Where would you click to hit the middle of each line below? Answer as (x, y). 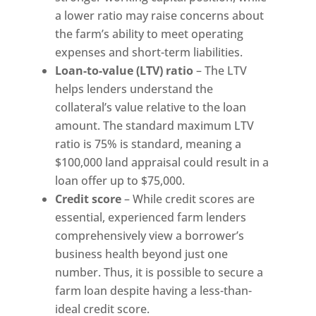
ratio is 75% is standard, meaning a (148, 144)
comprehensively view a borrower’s (150, 236)
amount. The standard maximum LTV (155, 126)
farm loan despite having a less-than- (154, 291)
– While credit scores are (188, 199)
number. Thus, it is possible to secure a (159, 272)
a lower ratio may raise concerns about (160, 16)
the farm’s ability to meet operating (150, 34)
